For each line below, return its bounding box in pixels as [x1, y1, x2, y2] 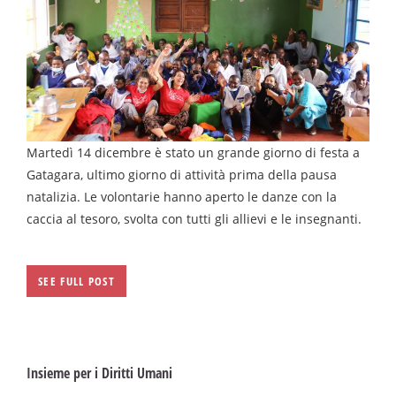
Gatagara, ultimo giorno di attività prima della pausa [27, 165, 337, 183]
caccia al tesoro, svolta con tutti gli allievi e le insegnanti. [27, 209, 362, 227]
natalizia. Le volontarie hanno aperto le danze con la [27, 187, 337, 205]
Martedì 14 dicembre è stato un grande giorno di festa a [27, 143, 360, 161]
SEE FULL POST [38, 272, 115, 289]
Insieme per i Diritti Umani [27, 362, 172, 383]
